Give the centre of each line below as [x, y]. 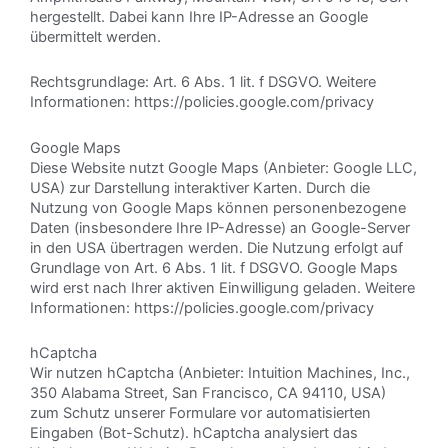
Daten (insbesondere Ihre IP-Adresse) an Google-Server [220, 227]
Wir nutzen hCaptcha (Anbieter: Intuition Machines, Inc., [220, 373]
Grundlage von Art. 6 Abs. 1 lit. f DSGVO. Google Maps [214, 267]
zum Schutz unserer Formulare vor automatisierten [200, 413]
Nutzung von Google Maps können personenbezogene [218, 207]
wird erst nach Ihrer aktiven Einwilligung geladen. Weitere [222, 287]
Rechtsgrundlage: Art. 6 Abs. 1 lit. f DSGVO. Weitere [203, 82]
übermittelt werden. [95, 36]
